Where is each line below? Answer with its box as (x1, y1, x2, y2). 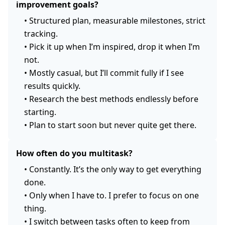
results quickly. (24, 80, 80, 91)
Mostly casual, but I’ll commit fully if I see (29, 67, 184, 78)
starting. (24, 106, 56, 118)
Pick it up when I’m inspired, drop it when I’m (29, 41, 200, 52)
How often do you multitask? (16, 147, 133, 159)
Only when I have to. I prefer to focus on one (29, 189, 199, 201)
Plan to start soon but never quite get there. (29, 119, 196, 131)
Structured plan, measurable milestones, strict (29, 15, 205, 26)
